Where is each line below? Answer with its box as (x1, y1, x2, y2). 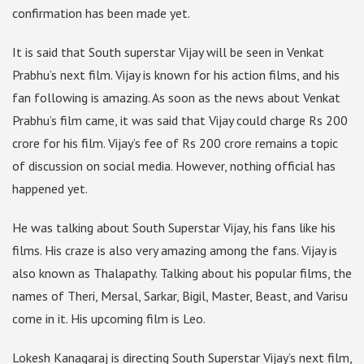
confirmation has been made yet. (12, 5, 190, 22)
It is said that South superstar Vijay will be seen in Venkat (12, 44, 324, 61)
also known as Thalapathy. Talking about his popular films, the (12, 265, 352, 282)
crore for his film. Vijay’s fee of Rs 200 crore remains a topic (12, 135, 338, 152)
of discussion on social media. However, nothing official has (12, 158, 336, 175)
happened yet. (12, 180, 88, 197)
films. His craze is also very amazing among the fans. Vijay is (12, 242, 337, 259)
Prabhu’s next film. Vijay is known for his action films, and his (12, 67, 340, 84)
